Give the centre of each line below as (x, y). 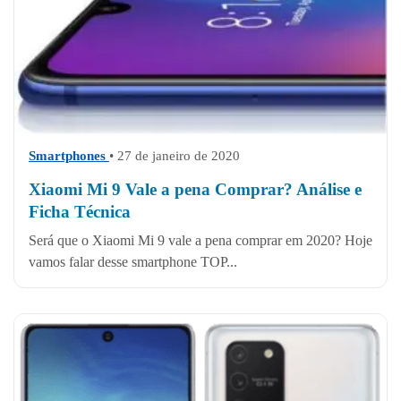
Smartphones (69, 155)
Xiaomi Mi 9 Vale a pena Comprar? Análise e (195, 189)
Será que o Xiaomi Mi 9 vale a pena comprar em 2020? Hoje (200, 240)
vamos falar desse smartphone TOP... (133, 261)
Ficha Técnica (80, 211)
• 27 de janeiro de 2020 (175, 155)
